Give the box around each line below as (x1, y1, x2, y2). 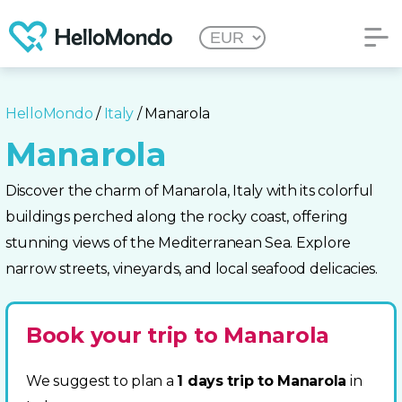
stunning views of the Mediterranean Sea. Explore (5, 234, 352, 251)
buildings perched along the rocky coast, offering (5, 208, 348, 225)
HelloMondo (5, 105, 93, 122)
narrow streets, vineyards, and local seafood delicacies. (5, 260, 378, 277)
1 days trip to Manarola (177, 372, 347, 389)
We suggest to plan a (26, 372, 178, 389)
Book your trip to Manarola (26, 322, 329, 348)
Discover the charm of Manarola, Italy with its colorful (5, 182, 374, 199)
